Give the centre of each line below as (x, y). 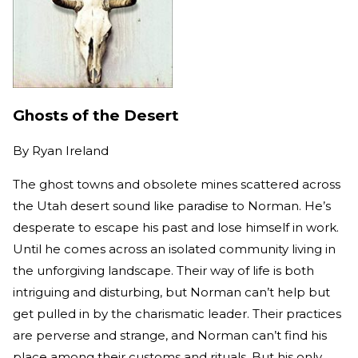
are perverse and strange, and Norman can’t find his (170, 335)
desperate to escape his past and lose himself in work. (176, 227)
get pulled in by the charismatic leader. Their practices (177, 313)
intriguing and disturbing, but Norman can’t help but (171, 292)
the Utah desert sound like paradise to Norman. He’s (172, 205)
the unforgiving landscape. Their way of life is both (163, 270)
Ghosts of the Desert (96, 115)
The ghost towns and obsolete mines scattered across (177, 184)
